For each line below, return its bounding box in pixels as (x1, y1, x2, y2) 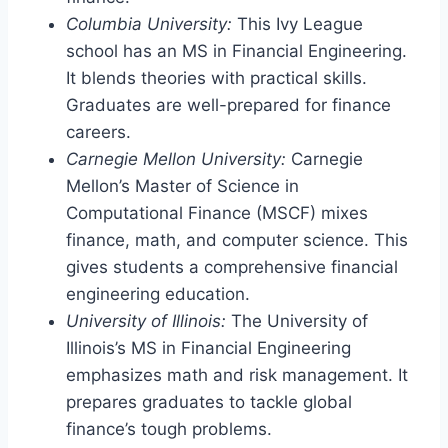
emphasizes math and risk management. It (66, 364, 408, 385)
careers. (66, 121, 131, 142)
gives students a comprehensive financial (66, 256, 398, 277)
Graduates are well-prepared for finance (66, 94, 391, 115)
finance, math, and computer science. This (66, 229, 408, 250)
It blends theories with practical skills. (66, 67, 367, 88)
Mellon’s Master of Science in (66, 175, 299, 196)
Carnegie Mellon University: (66, 148, 286, 169)
